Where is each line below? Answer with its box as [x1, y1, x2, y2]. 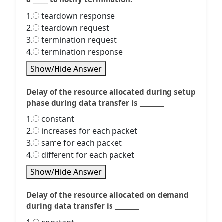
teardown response [39, 10, 115, 21]
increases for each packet [39, 125, 137, 136]
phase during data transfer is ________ [26, 98, 164, 108]
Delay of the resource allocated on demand [26, 190, 189, 200]
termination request [39, 34, 117, 45]
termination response [39, 46, 123, 57]
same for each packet [39, 137, 122, 148]
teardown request [39, 22, 109, 33]
